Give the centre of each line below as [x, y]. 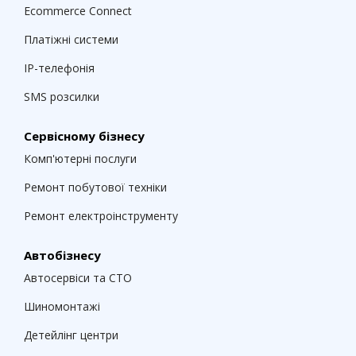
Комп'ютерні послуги [80, 159]
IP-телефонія [59, 68]
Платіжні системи [71, 39]
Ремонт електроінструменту [101, 216]
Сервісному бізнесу [84, 136]
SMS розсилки [62, 97]
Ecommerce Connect [78, 11]
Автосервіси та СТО [78, 278]
